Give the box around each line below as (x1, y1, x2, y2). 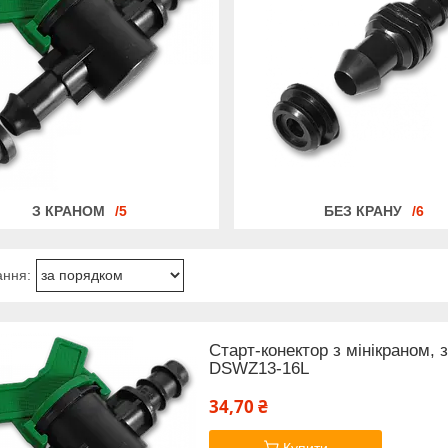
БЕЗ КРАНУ (323, 202, 402, 219)
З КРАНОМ (31, 202, 105, 219)
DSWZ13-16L (209, 358, 309, 378)
